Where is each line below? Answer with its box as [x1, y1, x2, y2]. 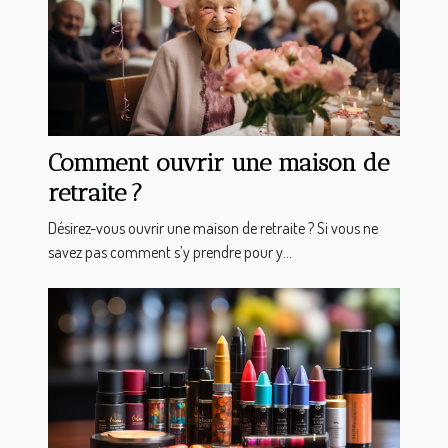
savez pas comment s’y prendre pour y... [48, 242, 292, 263]
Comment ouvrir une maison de [48, 148, 389, 178]
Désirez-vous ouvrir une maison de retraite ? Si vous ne [48, 218, 378, 239]
